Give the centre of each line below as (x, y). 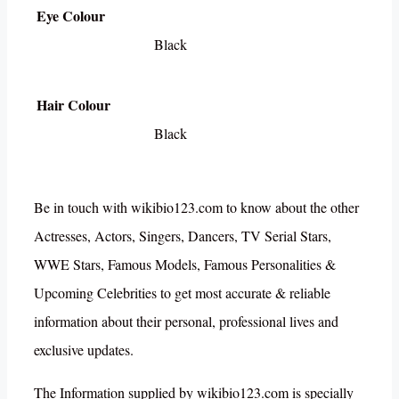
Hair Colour (73, 104)
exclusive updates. (84, 349)
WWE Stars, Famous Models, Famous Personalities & (185, 264)
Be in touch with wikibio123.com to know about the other (196, 207)
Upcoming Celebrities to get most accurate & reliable (182, 292)
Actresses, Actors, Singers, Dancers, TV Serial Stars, (183, 235)
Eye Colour (71, 15)
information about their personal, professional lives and (186, 321)
